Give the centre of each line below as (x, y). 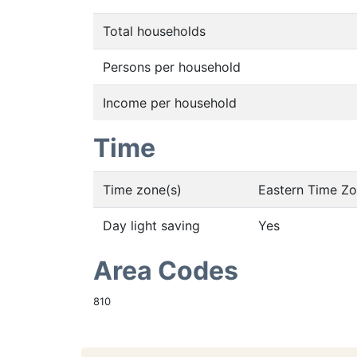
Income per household (170, 103)
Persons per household (172, 67)
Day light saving (151, 226)
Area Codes (166, 271)
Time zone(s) (142, 190)
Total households (154, 31)
